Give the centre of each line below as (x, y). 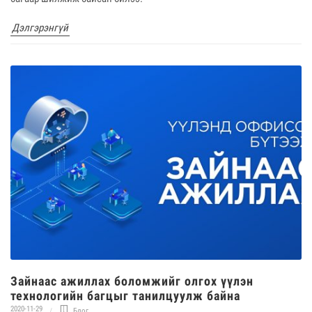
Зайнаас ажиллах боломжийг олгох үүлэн (132, 281)
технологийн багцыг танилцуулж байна (125, 295)
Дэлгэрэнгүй (40, 28)
